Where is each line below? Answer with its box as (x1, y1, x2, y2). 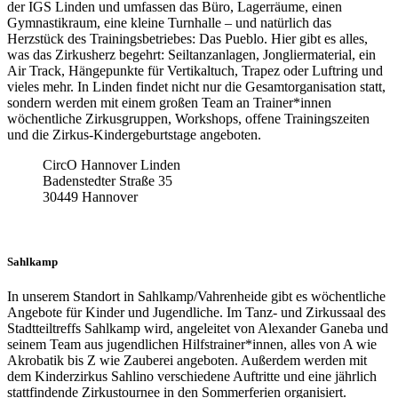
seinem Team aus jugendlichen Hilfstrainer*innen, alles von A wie (7, 336, 377, 352)
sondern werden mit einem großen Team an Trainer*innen (7, 94, 331, 110)
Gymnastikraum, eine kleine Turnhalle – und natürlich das (7, 14, 331, 30)
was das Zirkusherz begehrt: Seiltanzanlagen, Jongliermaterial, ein (7, 46, 376, 62)
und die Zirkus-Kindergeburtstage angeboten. (7, 126, 261, 142)
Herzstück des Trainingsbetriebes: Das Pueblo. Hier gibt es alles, (7, 30, 368, 46)
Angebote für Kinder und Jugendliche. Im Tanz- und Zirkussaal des (7, 304, 386, 320)
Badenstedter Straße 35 (43, 172, 172, 188)
